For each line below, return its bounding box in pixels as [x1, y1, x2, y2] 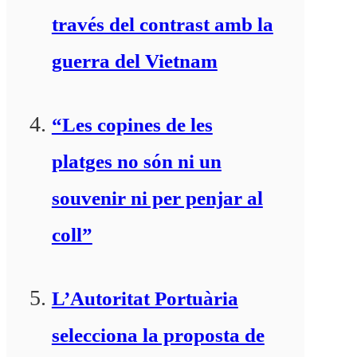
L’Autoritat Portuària [51, 287, 238, 309]
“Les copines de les [51, 113, 213, 135]
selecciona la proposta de [51, 324, 265, 346]
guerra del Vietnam [51, 49, 218, 72]
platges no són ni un [51, 150, 222, 172]
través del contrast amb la [51, 13, 273, 35]
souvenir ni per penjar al [51, 186, 263, 209]
